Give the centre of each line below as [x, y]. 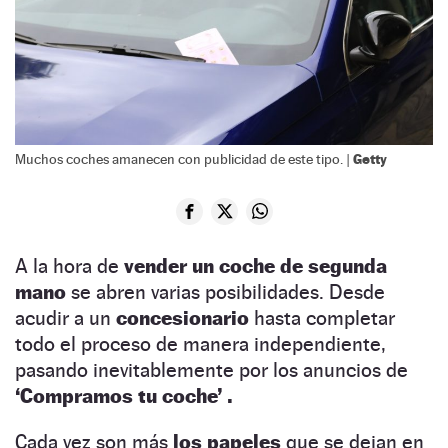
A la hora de [69, 265]
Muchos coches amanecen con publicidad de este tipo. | [184, 158]
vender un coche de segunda [255, 265]
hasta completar [324, 317]
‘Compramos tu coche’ [118, 395]
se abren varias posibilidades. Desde [225, 291]
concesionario [185, 317]
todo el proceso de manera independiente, [200, 343]
